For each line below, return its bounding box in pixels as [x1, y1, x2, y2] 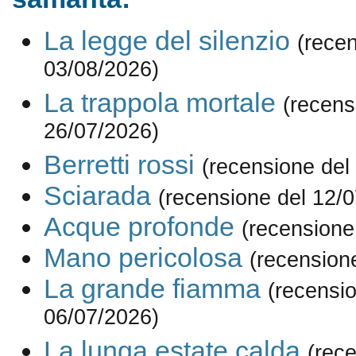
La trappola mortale [43, 87, 276, 118]
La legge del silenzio [43, 25, 290, 56]
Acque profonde [43, 211, 234, 242]
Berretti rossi [43, 149, 195, 180]
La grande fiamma [43, 273, 261, 304]
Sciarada [43, 180, 151, 211]
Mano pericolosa [43, 242, 242, 273]
